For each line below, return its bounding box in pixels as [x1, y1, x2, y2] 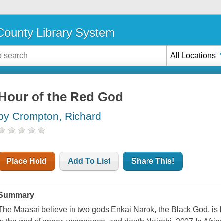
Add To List [68, 157, 111, 166]
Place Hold [6, 157, 47, 166]
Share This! [131, 157, 175, 166]
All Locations [170, 51, 216, 60]
